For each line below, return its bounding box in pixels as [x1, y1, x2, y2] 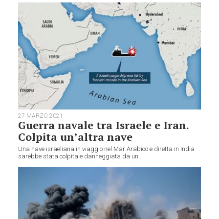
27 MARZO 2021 [18, 112, 64, 120]
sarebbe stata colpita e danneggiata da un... [18, 153, 143, 160]
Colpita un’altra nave [18, 130, 133, 144]
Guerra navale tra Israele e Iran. [18, 118, 189, 132]
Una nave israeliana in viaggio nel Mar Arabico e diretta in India [18, 145, 195, 153]
